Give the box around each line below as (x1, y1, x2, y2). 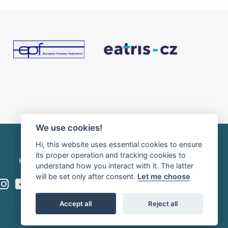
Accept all (60, 199, 92, 208)
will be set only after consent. (35, 172, 137, 181)
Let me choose (137, 172, 190, 181)
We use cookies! (35, 123, 102, 133)
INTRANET (51, 156, 84, 165)
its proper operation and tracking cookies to (35, 151, 186, 159)
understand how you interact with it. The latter (35, 161, 193, 170)
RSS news (96, 156, 128, 165)
